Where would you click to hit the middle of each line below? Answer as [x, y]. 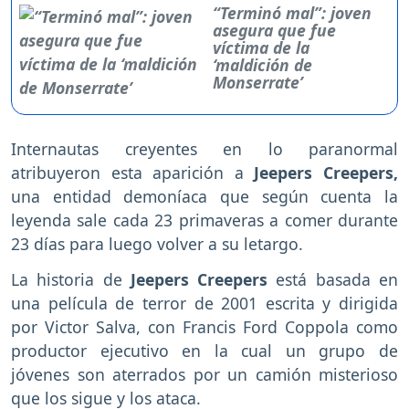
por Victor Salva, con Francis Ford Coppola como [204, 326]
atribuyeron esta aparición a [127, 173]
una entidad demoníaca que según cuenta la [204, 197]
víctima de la [261, 48]
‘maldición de [262, 65]
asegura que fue [274, 31]
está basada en [333, 279]
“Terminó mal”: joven [292, 13]
